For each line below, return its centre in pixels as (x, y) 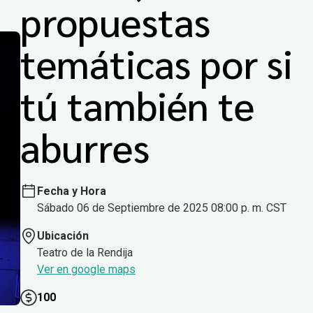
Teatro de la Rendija (85, 253)
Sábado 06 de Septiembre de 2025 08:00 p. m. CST (162, 208)
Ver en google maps (86, 270)
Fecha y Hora (72, 191)
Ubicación (63, 236)
